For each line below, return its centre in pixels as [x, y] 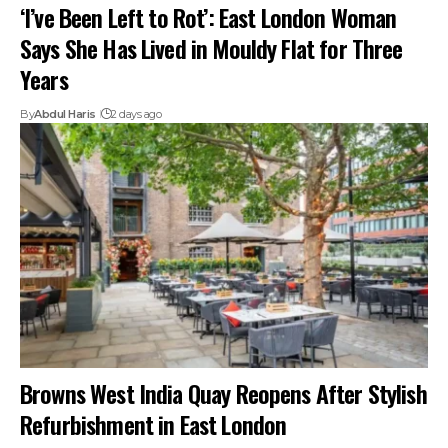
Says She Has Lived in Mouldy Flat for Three [211, 48]
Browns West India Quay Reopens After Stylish [223, 393]
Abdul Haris [65, 114]
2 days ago [136, 114]
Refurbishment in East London [153, 424]
